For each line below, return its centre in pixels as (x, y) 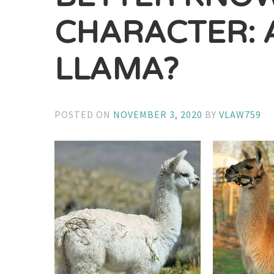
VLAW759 (240, 114)
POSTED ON (84, 114)
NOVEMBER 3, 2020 (158, 114)
